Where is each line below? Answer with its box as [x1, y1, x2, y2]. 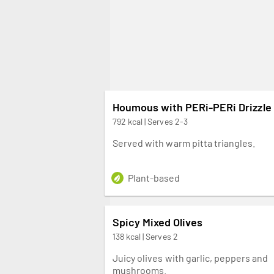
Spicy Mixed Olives [113, 215, 203, 229]
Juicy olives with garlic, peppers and [113, 251, 268, 264]
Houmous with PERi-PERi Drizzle [113, 100, 272, 114]
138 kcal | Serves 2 [113, 231, 178, 242]
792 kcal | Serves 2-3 [113, 116, 188, 127]
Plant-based [128, 171, 180, 183]
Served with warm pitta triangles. [113, 136, 256, 149]
